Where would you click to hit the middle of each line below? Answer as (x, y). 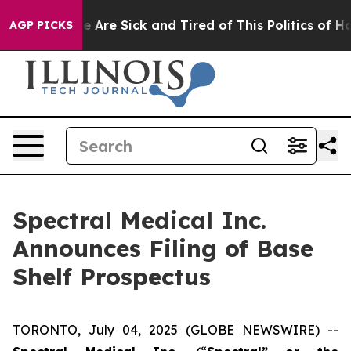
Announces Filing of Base (163, 248)
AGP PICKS (41, 25)
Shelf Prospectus (112, 277)
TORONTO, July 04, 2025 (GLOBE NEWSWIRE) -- (175, 330)
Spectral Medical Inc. (139, 220)
